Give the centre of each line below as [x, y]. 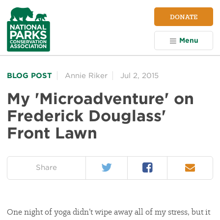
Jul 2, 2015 [139, 75]
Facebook [159, 165]
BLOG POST [29, 75]
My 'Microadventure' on [100, 98]
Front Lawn [52, 133]
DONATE [184, 17]
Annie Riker [86, 75]
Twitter [112, 165]
